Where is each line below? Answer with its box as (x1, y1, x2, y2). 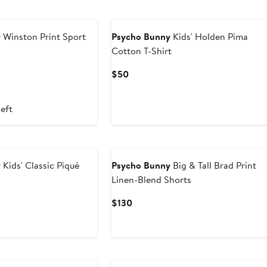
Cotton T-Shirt (111, 44, 172, 58)
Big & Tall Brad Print (170, 159, 257, 172)
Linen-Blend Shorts (111, 173, 192, 187)
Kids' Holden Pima (170, 30, 249, 44)
